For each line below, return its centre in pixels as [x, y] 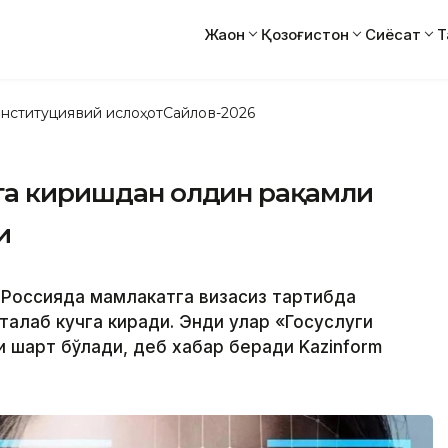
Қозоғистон [305, 34]
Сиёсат [393, 34]
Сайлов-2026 [209, 112]
